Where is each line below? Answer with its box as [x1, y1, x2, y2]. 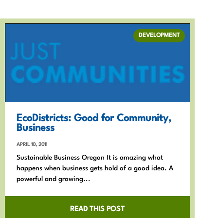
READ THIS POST [70, 205, 125, 213]
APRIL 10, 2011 [17, 142, 47, 147]
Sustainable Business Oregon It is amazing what [17, 154, 163, 161]
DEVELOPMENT [139, 32, 180, 38]
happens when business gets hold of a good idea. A [17, 164, 173, 172]
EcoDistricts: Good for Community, [17, 113, 171, 124]
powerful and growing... [17, 175, 91, 182]
